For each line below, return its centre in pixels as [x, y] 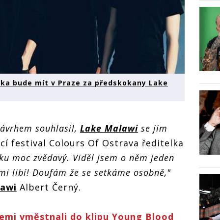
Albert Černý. [49, 187]
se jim [153, 128]
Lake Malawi [109, 128]
